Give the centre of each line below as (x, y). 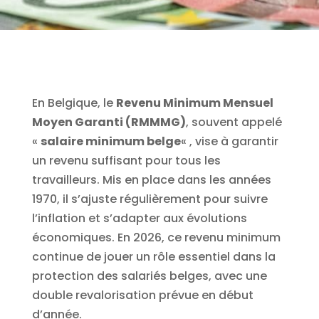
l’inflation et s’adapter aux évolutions (139, 218)
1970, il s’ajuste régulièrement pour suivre (150, 199)
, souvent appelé (234, 122)
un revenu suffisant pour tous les (126, 161)
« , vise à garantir (229, 141)
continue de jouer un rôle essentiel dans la (153, 257)
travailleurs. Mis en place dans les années (151, 180)
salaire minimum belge (110, 141)
